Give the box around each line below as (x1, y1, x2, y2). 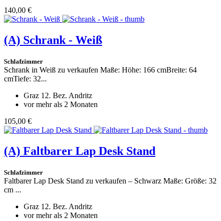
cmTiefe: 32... (4, 74, 47, 83)
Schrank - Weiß (23, 34, 102, 47)
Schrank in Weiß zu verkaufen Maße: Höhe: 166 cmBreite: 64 (4, 66, 197, 74)
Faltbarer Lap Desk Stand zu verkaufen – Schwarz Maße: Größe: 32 (4, 176, 217, 185)
